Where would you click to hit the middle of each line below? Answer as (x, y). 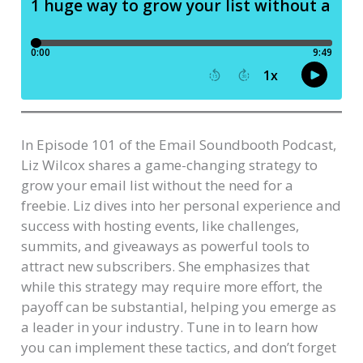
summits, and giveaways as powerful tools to (166, 246)
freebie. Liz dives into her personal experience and (181, 205)
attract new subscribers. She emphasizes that (166, 266)
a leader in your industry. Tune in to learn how (170, 327)
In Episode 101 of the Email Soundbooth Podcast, (179, 144)
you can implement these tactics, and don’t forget (179, 347)
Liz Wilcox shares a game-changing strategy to (170, 164)
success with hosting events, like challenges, (160, 225)
